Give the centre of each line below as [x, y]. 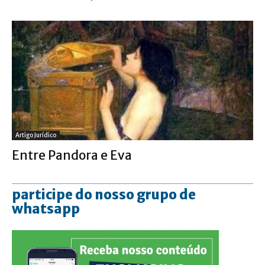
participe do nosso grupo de [104, 194]
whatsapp [46, 209]
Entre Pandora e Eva [72, 155]
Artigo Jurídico [36, 135]
